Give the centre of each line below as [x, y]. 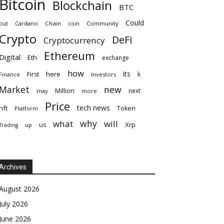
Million [65, 90]
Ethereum [69, 55]
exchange [115, 57]
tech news [93, 107]
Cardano [26, 23]
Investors [103, 74]
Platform [26, 108]
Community [102, 23]
